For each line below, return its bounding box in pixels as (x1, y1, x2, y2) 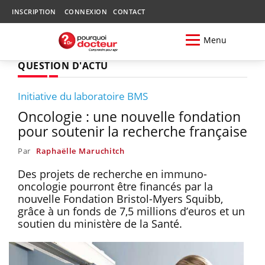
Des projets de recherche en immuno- (18, 166, 207, 181)
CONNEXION (64, 7, 107, 16)
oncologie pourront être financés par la (18, 179, 213, 193)
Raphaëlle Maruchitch (35, 145, 125, 156)
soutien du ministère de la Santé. (18, 216, 194, 231)
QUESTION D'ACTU (18, 59, 108, 72)
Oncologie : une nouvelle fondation (18, 106, 241, 126)
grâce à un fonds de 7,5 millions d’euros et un (18, 203, 245, 218)
